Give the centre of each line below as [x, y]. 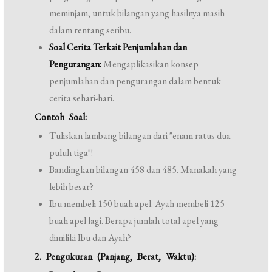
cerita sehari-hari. [82, 98]
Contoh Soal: [61, 117]
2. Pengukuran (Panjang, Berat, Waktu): [116, 257]
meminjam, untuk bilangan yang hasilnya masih [137, 13]
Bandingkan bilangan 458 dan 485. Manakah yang [143, 170]
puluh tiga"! [71, 153]
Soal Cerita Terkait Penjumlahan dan [118, 47]
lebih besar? [72, 187]
